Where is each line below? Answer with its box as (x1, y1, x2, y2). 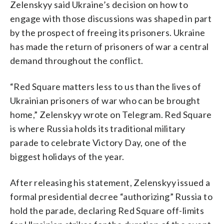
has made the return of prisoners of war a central (10, 40, 209, 52)
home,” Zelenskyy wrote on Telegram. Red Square (10, 108, 212, 120)
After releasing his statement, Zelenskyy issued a (10, 176, 210, 188)
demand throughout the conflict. (10, 54, 143, 66)
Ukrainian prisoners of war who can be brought (10, 94, 200, 106)
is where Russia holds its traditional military (10, 122, 185, 134)
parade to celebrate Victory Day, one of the (10, 136, 187, 148)
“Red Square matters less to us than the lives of (10, 80, 201, 92)
